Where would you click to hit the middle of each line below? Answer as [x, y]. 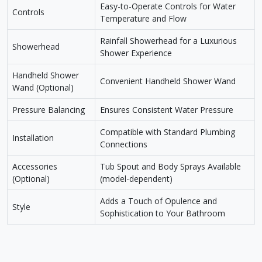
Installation [33, 138]
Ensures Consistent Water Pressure [167, 110]
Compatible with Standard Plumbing [168, 132]
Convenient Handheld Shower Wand [168, 81]
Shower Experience [136, 53]
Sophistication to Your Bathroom [163, 213]
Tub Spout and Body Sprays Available [170, 167]
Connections [124, 144]
